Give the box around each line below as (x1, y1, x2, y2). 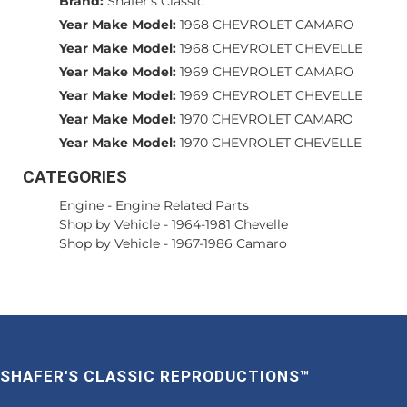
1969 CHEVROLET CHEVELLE (180, 87, 362, 104)
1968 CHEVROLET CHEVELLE (180, 40, 362, 57)
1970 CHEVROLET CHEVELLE (180, 134, 362, 152)
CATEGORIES (23, 166, 127, 188)
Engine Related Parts (115, 197, 249, 214)
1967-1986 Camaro (172, 235, 287, 253)
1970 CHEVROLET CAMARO (180, 111, 353, 128)
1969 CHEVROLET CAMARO (180, 64, 354, 81)
